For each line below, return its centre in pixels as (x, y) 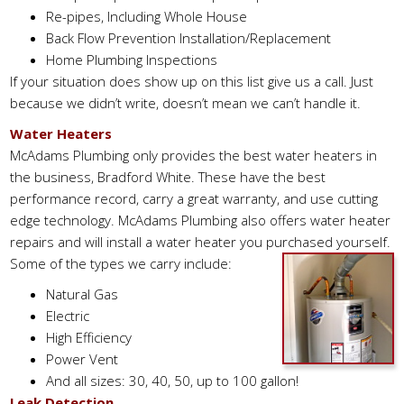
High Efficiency (89, 337)
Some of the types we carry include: (121, 263)
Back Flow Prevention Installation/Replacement (189, 38)
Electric (68, 316)
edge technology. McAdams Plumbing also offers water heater (201, 220)
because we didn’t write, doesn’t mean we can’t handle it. (186, 103)
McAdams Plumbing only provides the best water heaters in (194, 155)
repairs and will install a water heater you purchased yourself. (201, 242)
